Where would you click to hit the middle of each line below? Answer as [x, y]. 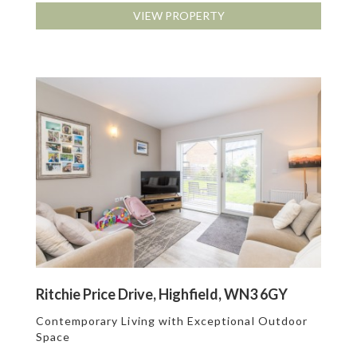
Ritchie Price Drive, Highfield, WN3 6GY [161, 294]
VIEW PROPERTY [178, 16]
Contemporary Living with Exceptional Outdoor [171, 320]
